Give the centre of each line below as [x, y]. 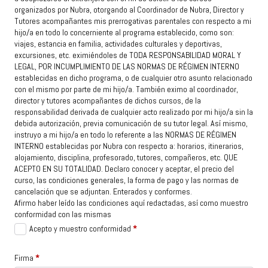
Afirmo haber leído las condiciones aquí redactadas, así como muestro [131, 203]
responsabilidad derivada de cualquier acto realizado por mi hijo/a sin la [134, 112]
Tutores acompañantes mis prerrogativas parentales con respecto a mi [133, 21]
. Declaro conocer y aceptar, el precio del [167, 169]
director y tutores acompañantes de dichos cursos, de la [108, 101]
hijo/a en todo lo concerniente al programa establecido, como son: [124, 33]
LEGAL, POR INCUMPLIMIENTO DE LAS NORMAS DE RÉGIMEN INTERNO [127, 67]
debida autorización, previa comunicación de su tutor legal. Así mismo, [131, 124]
